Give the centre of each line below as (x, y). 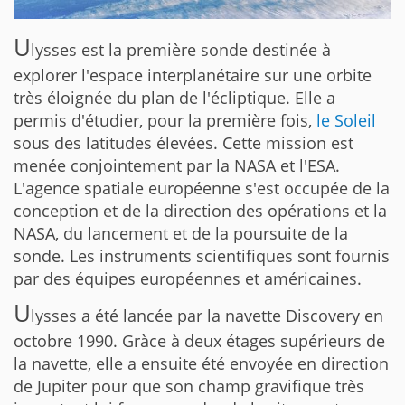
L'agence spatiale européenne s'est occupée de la (202, 188)
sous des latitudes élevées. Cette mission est (184, 142)
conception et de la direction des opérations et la (200, 210)
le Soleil (346, 120)
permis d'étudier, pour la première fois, (165, 120)
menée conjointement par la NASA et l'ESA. (177, 165)
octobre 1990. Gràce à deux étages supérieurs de (199, 340)
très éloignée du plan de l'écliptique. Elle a (174, 97)
